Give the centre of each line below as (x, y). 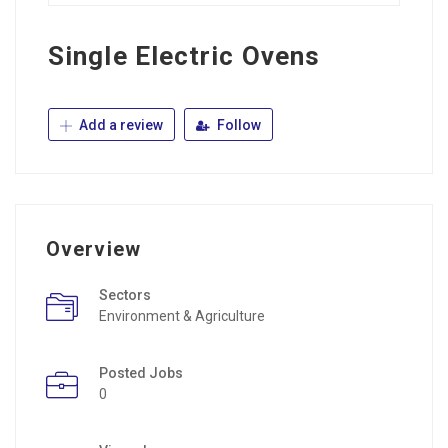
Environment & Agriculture (182, 316)
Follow (237, 125)
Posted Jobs (141, 373)
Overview (93, 249)
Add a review (119, 125)
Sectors (125, 295)
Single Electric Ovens (184, 56)
